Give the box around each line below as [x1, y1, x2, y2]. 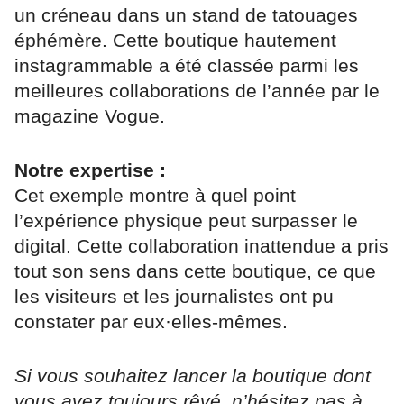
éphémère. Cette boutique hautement [14, 30, 336, 51]
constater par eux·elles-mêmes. [14, 311, 288, 333]
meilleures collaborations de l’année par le [14, 80, 380, 102]
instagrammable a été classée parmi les [14, 55, 359, 77]
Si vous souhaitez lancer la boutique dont [14, 365, 371, 387]
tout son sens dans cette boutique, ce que [14, 261, 376, 282]
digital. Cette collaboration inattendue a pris [14, 235, 389, 257]
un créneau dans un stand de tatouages [14, 5, 358, 26]
